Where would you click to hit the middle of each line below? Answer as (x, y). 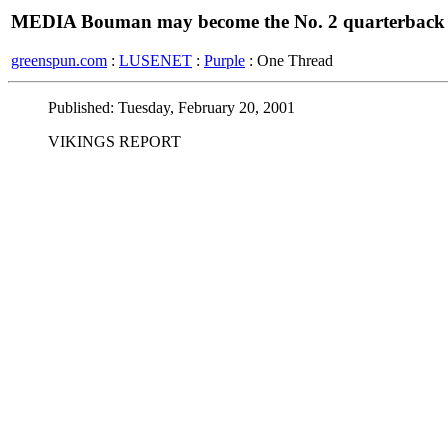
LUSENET (155, 60)
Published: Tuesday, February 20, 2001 (171, 107)
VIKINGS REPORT (114, 141)
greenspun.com (59, 60)
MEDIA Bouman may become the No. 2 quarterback (228, 21)
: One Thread (289, 60)
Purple (224, 60)
